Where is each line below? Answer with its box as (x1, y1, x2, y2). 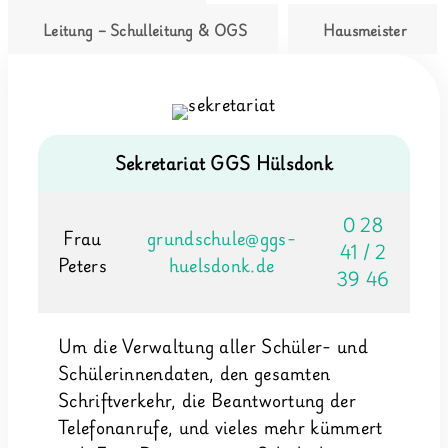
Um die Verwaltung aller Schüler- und (58, 332, 368, 361)
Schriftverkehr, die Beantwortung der (58, 386, 356, 415)
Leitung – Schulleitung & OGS (43, 19, 248, 42)
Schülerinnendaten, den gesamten (58, 359, 331, 388)
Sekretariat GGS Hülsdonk (114, 149, 334, 178)
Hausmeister (322, 19, 407, 42)
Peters (58, 251, 107, 280)
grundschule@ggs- (147, 224, 296, 253)
